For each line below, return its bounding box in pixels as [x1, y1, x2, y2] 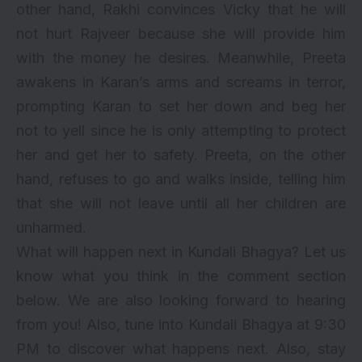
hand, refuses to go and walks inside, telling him [16, 170, 346, 188]
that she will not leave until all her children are [16, 195, 346, 213]
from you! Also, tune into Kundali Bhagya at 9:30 [16, 316, 346, 334]
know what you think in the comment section [16, 267, 346, 285]
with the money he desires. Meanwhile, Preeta [16, 49, 346, 67]
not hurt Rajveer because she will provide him [16, 25, 346, 43]
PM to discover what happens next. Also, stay [16, 340, 346, 358]
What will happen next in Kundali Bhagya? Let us [16, 243, 346, 261]
